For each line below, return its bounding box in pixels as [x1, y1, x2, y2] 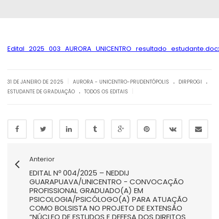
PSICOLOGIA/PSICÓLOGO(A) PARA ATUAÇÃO [29, 194, 188, 204]
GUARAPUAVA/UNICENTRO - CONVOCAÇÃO [29, 176, 184, 187]
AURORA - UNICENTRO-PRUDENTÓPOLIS [73, 78, 169, 86]
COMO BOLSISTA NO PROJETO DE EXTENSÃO [29, 203, 182, 213]
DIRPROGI [178, 78, 202, 86]
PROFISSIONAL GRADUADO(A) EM [29, 185, 143, 196]
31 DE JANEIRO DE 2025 [7, 78, 65, 86]
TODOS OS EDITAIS [84, 88, 128, 95]
